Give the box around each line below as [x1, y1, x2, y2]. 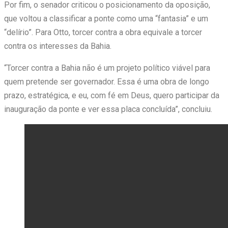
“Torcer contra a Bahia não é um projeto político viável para [4, 63, 210, 73]
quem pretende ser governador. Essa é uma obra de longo [4, 77, 209, 87]
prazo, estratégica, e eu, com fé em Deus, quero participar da [4, 91, 219, 101]
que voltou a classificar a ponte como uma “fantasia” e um [4, 14, 208, 24]
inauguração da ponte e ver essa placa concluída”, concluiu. [4, 104, 212, 115]
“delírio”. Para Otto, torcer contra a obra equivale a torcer [4, 27, 202, 38]
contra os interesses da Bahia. [4, 41, 111, 51]
